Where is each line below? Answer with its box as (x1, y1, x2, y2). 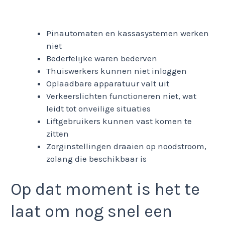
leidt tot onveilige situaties (46, 103, 151, 114)
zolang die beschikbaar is (46, 154, 147, 164)
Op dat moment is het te (11, 179, 200, 199)
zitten (46, 129, 69, 139)
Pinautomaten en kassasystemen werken (46, 28, 209, 38)
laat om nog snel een (11, 201, 172, 221)
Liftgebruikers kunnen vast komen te (46, 116, 192, 126)
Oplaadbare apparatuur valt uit (46, 78, 169, 88)
